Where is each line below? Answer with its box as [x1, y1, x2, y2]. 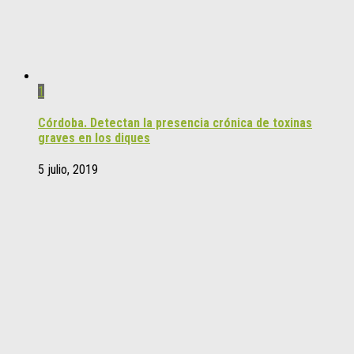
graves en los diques [38, 130, 150, 146]
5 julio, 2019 [38, 162, 98, 178]
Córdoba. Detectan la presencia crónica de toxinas [38, 115, 312, 131]
